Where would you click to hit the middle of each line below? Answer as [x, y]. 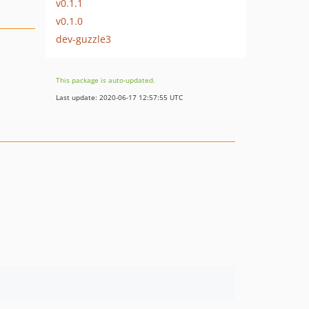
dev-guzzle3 [83, 39]
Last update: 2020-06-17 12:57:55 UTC [119, 97]
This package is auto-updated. [106, 80]
